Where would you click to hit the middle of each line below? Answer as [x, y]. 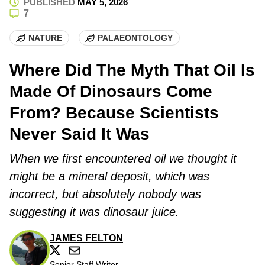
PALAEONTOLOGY [135, 38]
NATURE [46, 38]
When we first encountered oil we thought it [123, 159]
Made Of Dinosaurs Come [111, 92]
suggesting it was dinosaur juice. [94, 212]
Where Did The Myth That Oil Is [132, 70]
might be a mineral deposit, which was [109, 177]
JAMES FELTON [86, 238]
